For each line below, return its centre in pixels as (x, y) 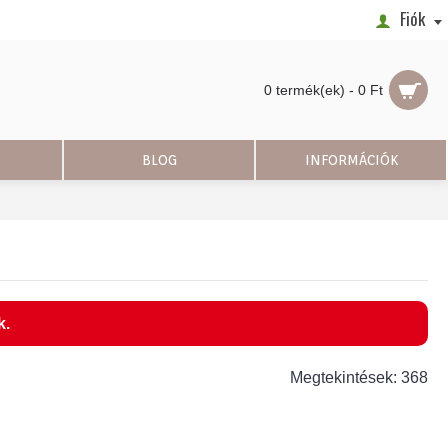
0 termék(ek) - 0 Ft (323, 90)
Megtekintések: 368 (359, 377)
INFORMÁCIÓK (351, 160)
